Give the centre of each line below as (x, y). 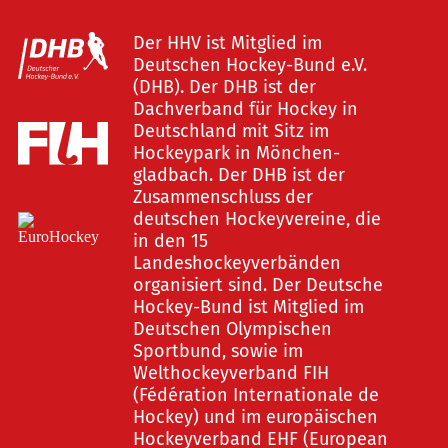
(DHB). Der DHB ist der (224, 87)
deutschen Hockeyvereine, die (256, 219)
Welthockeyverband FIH (230, 373)
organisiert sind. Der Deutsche (257, 285)
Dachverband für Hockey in (245, 109)
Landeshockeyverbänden (236, 263)
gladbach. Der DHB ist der (238, 175)
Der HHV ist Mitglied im (227, 43)
